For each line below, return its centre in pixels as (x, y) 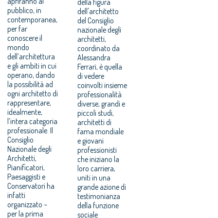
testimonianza (99, 196)
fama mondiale (101, 131)
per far (17, 28)
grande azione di (102, 187)
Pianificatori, (26, 167)
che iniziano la (99, 159)
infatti (16, 195)
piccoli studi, (96, 113)
